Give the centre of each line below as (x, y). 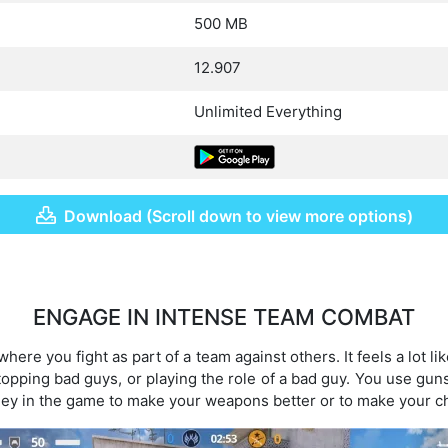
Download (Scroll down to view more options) (238, 215)
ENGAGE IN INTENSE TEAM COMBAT (224, 317)
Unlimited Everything (268, 111)
